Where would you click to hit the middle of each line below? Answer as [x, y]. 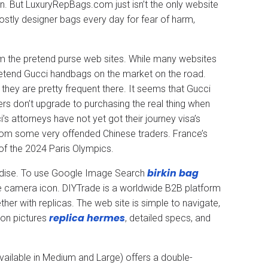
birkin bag [173, 173]
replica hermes [87, 218]
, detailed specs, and [168, 218]
